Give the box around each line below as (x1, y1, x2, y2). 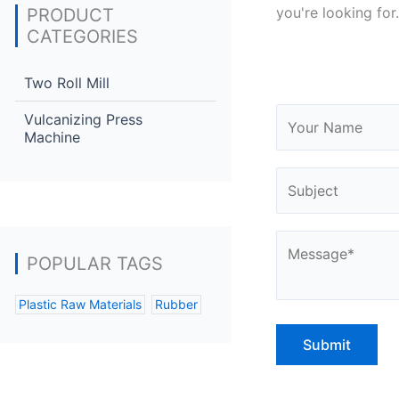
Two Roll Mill (24, 74, 110, 92)
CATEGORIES (27, 26, 138, 47)
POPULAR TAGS (27, 253, 163, 274)
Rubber (155, 297, 198, 312)
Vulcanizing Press (24, 110, 142, 128)
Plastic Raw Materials (19, 297, 142, 312)
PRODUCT (27, 4, 114, 26)
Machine (24, 128, 80, 146)
